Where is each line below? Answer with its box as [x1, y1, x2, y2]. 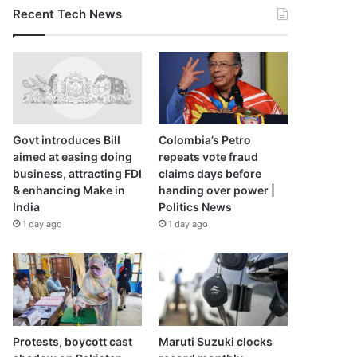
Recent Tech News [13, 6, 123, 22]
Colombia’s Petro [158, 133, 251, 147]
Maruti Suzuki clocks [158, 334, 273, 348]
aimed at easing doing [13, 150, 133, 164]
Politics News [158, 200, 232, 214]
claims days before [158, 167, 261, 181]
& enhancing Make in [13, 183, 126, 198]
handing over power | [158, 183, 275, 198]
